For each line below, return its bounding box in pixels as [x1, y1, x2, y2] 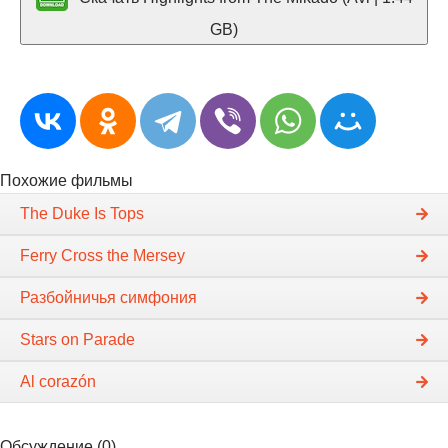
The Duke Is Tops [20, 205, 144, 222]
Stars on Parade [20, 331, 135, 348]
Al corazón [20, 373, 96, 390]
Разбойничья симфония [20, 289, 197, 306]
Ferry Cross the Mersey [20, 247, 185, 264]
